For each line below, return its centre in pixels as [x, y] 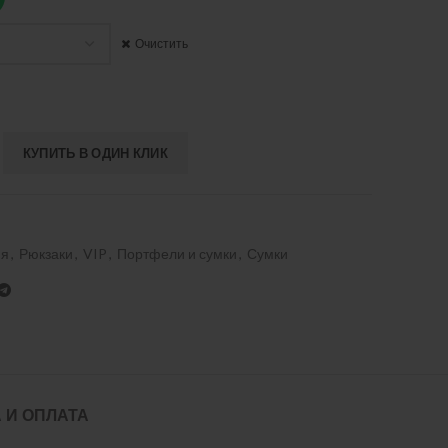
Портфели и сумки [177, 253]
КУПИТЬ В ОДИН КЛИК [95, 153]
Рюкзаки [46, 253]
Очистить [161, 43]
